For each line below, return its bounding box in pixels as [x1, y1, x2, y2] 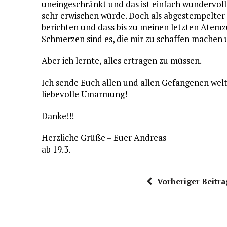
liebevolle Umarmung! [42, 88, 127, 100]
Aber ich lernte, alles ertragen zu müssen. [42, 55, 202, 66]
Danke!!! [42, 110, 74, 122]
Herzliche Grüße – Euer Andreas [42, 132, 166, 143]
